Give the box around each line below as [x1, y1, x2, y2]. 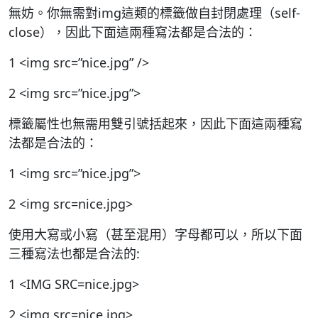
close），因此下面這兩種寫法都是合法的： [9, 23, 257, 40]
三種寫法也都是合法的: [9, 245, 140, 262]
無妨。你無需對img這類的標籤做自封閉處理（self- [9, 4, 300, 21]
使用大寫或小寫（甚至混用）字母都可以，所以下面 [9, 226, 302, 243]
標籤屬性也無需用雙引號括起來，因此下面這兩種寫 [9, 115, 302, 132]
